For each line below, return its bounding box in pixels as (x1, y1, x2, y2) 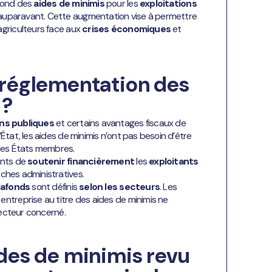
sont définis (30, 180, 80, 194)
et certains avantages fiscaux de (53, 117, 186, 130)
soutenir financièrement (25, 155, 135, 168)
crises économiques (82, 22, 171, 35)
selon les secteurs (79, 180, 160, 194)
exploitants (149, 155, 199, 168)
